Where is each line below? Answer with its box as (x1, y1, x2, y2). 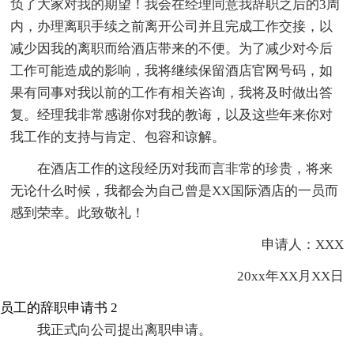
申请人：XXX (234, 237, 344, 253)
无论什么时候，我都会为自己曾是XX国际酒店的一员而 (10, 183, 339, 199)
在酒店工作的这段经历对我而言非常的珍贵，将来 (37, 161, 333, 177)
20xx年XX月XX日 (209, 269, 344, 284)
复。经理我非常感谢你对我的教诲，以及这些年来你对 (10, 107, 333, 123)
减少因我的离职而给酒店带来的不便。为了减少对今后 (10, 41, 333, 57)
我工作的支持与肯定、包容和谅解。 (10, 130, 226, 145)
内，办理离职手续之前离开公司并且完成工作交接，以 (10, 19, 333, 35)
